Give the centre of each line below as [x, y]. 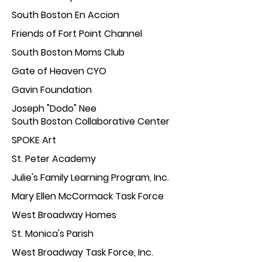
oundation [68, 90]
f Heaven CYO [75, 71]
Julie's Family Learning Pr [66, 177]
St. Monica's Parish [53, 234]
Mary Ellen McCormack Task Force [88, 196]
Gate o [27, 71]
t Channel [120, 34]
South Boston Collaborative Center [91, 121]
